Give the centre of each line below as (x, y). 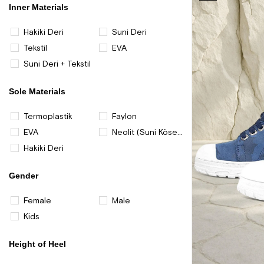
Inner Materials (39, 7)
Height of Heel (37, 244)
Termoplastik (48, 116)
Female (37, 200)
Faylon (125, 116)
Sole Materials (37, 91)
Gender (24, 176)
